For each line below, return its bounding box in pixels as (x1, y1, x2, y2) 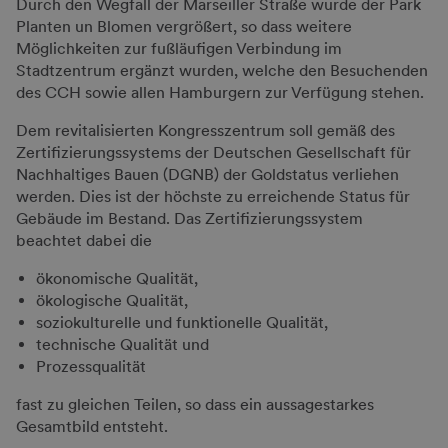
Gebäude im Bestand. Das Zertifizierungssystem (16, 209, 363, 228)
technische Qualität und (36, 335, 209, 354)
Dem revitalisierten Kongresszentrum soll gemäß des (16, 121, 395, 140)
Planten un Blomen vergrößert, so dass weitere (16, 17, 352, 36)
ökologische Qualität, (36, 291, 188, 310)
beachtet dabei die (16, 231, 152, 250)
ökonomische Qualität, (36, 269, 198, 288)
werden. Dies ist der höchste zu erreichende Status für (16, 187, 410, 206)
